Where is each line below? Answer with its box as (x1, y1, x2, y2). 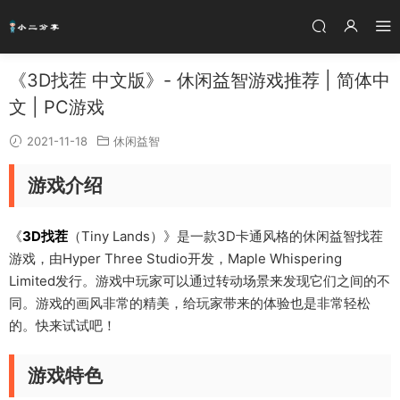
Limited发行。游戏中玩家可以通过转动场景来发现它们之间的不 (9, 272, 390, 289)
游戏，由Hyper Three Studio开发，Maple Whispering (9, 250, 342, 267)
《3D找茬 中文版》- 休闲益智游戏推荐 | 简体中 (9, 70, 390, 91)
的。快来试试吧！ (9, 317, 116, 334)
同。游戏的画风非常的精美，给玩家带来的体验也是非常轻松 (9, 295, 371, 312)
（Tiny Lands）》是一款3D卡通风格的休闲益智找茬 (68, 228, 383, 245)
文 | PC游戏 (9, 96, 104, 118)
